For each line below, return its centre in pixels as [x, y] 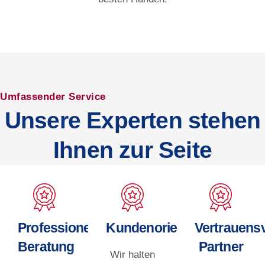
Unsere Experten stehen [132, 120]
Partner [221, 246]
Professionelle [61, 227]
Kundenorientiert [157, 227]
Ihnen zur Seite [132, 150]
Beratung [46, 246]
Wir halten [132, 254]
